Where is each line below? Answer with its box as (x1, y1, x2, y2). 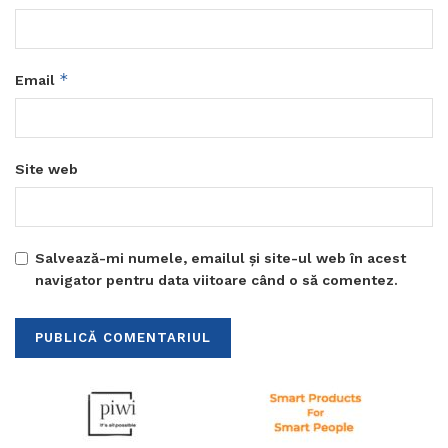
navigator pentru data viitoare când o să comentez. (35, 272, 398, 289)
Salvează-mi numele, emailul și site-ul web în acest (35, 250, 406, 267)
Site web (15, 161, 78, 178)
